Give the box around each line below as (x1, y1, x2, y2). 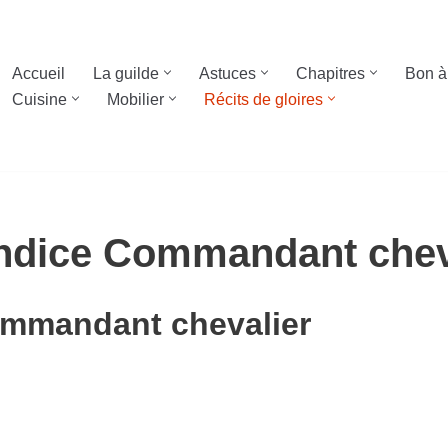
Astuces (199, 64, 256, 82)
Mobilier (107, 90, 164, 108)
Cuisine (12, 90, 67, 108)
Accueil (12, 64, 65, 82)
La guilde (93, 64, 159, 82)
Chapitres (296, 64, 365, 82)
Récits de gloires (204, 90, 323, 108)
